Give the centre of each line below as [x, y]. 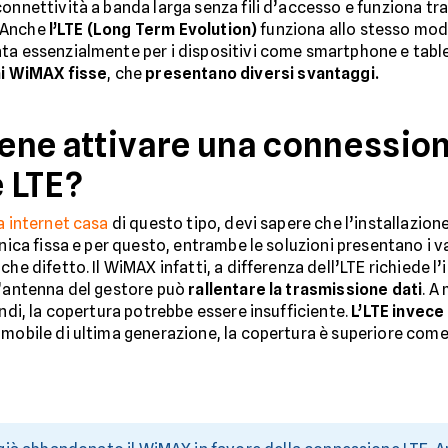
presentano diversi [220, 73]
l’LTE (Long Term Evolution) [153, 29]
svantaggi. [338, 73]
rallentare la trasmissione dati [305, 289]
